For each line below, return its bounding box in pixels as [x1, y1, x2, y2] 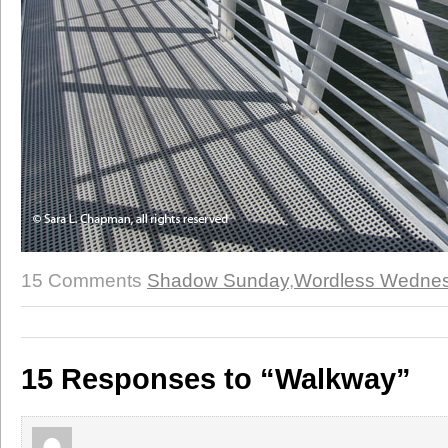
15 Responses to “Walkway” [21, 362, 411, 395]
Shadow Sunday [147, 270, 289, 291]
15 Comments [21, 270, 142, 291]
